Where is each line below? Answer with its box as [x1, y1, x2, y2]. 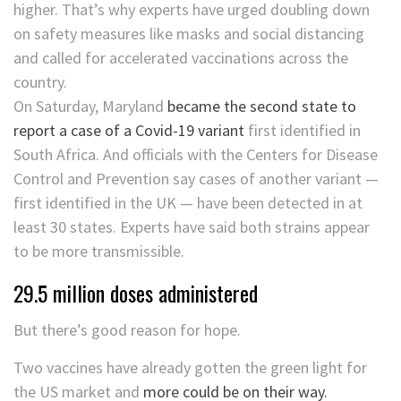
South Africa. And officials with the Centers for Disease [13, 144, 378, 166]
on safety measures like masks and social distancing [13, 23, 364, 45]
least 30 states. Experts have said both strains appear [13, 217, 370, 238]
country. [13, 72, 67, 93]
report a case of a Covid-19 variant [13, 120, 244, 141]
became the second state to [167, 96, 356, 117]
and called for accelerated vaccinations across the [13, 47, 348, 69]
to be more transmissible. [13, 241, 184, 262]
